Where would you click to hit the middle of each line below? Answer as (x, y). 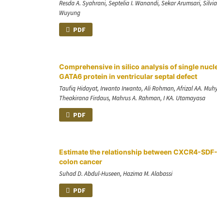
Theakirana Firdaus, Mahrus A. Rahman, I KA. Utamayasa (132, 98)
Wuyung (70, 13)
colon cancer (81, 161)
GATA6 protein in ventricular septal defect (128, 77)
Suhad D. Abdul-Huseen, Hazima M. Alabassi (116, 173)
